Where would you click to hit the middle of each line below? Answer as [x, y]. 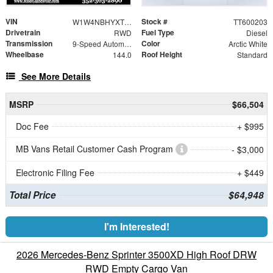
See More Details [56, 76]
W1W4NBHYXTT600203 [128, 22]
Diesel [257, 33]
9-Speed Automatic [128, 44]
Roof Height [162, 55]
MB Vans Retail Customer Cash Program [96, 149]
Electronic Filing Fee [55, 173]
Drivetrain [23, 33]
